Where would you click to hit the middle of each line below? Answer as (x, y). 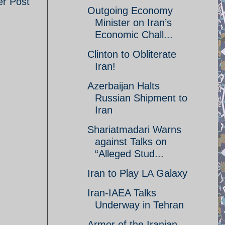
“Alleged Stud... (129, 154)
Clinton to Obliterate (132, 54)
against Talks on (131, 142)
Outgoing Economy (130, 11)
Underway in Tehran (139, 205)
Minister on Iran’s (133, 23)
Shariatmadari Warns (134, 130)
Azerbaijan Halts (124, 86)
